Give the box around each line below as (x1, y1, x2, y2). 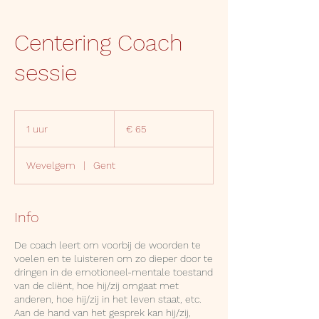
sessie (14, 59, 77, 86)
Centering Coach (14, 29, 183, 56)
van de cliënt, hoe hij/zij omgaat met (14, 280, 179, 291)
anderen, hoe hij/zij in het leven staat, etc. (14, 293, 202, 305)
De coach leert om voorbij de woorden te (14, 239, 201, 251)
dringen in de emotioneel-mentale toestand (14, 266, 213, 278)
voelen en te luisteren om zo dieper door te (14, 253, 213, 264)
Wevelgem (26, 159, 75, 171)
